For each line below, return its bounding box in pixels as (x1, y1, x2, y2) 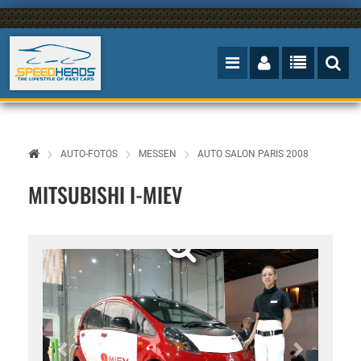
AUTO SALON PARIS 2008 (197, 148, 309, 160)
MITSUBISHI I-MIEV (28, 179, 182, 210)
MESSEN (139, 148, 176, 160)
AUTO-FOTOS (60, 148, 118, 160)
